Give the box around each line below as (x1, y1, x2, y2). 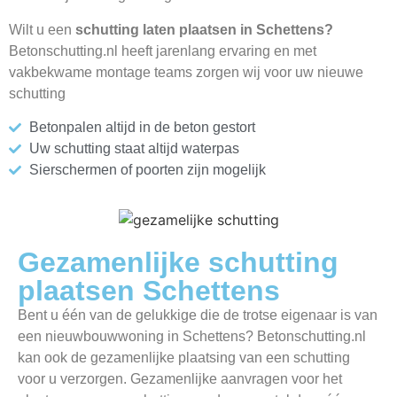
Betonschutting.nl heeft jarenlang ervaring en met (9, 43, 316, 58)
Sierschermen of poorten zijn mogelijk (28, 162, 266, 178)
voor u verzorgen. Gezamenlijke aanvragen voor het (18, 370, 342, 386)
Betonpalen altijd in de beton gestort (28, 120, 255, 136)
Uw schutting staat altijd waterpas (28, 141, 239, 157)
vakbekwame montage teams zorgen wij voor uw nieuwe (9, 64, 363, 80)
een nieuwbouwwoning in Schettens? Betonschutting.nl (18, 328, 366, 344)
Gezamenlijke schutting (18, 245, 339, 278)
